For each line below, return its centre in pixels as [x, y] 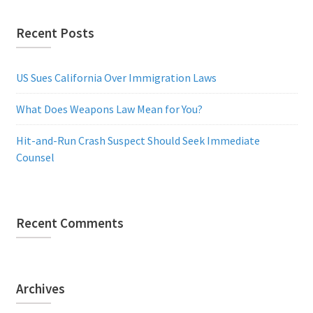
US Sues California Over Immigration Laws [116, 77]
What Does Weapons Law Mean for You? [109, 109]
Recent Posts [55, 32]
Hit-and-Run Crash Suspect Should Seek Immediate [138, 140]
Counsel [35, 157]
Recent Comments [70, 223]
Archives [40, 288]
